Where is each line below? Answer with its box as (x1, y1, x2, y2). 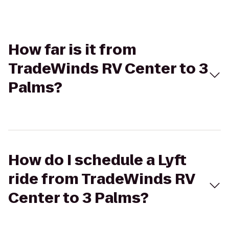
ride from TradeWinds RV (8, 169, 195, 189)
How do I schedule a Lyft (8, 150, 187, 170)
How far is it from (8, 40, 136, 60)
